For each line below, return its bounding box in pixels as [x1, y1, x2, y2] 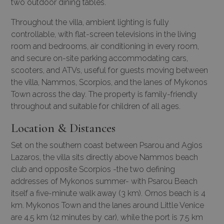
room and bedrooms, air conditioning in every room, [11, 41, 199, 51]
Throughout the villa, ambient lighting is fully [11, 17, 169, 27]
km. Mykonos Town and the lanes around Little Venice [11, 200, 204, 210]
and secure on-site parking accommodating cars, [11, 53, 188, 63]
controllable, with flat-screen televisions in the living [11, 29, 196, 39]
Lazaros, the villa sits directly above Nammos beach [11, 152, 198, 162]
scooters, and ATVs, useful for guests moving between [11, 65, 208, 75]
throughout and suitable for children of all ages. [11, 101, 180, 111]
